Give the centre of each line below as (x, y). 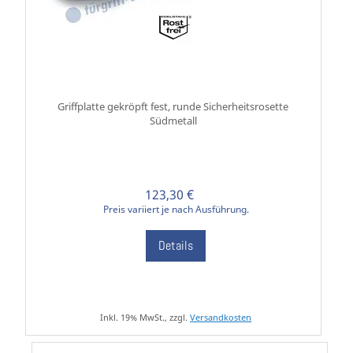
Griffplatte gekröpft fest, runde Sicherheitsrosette (173, 107)
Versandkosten (221, 318)
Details (176, 246)
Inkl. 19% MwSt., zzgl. (145, 318)
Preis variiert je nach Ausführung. (176, 210)
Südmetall (173, 121)
